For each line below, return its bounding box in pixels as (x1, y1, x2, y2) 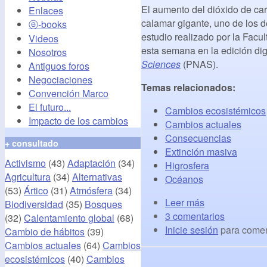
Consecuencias (165, 131, 231, 145)
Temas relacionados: (141, 80, 238, 95)
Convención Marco (29, 86, 108, 100)
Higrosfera (165, 159, 209, 173)
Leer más (165, 195, 204, 210)
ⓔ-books (29, 17, 67, 31)
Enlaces (29, 3, 63, 17)
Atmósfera (70, 183, 113, 197)
